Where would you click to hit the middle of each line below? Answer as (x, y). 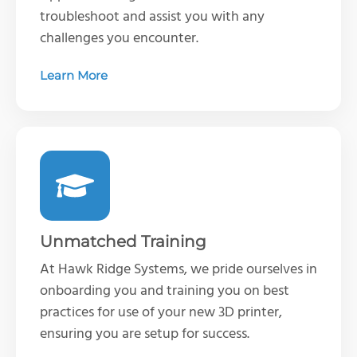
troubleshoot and (94, 17)
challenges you (86, 38)
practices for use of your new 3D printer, (161, 312)
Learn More (74, 75)
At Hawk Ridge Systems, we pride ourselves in (178, 269)
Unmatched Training (123, 241)
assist (165, 17)
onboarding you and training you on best (165, 291)
